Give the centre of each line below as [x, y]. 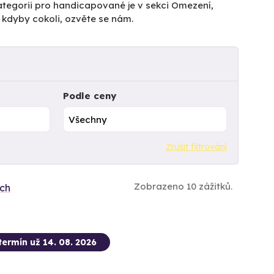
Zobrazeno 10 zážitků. [183, 186]
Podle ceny [89, 96]
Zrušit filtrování [196, 146]
